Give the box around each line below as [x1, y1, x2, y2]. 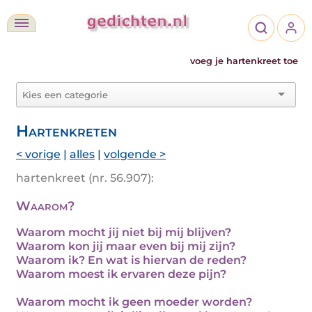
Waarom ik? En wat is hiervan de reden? [16, 253, 247, 267]
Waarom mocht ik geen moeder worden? [16, 295, 252, 309]
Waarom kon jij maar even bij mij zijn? [16, 240, 235, 253]
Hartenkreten [16, 121, 117, 141]
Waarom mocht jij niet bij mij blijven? [16, 226, 231, 239]
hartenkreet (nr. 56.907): [16, 171, 154, 185]
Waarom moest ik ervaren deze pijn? [16, 267, 226, 281]
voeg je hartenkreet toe [190, 56, 298, 66]
